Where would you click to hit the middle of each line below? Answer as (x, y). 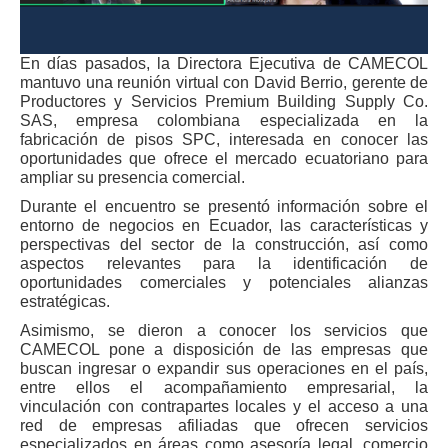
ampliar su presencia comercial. (132, 178)
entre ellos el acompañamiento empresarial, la (224, 388)
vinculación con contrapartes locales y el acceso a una (224, 407)
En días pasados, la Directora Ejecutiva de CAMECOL (224, 64)
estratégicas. (65, 302)
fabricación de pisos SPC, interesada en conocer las (224, 140)
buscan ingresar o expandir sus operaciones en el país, (224, 369)
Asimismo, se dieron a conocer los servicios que (224, 331)
